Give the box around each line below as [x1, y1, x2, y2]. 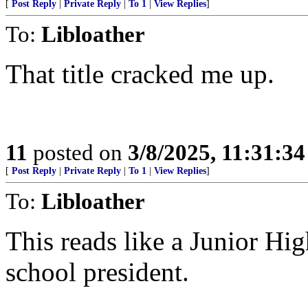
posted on [27, 140, 128, 165]
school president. [5, 257, 189, 287]
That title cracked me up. [5, 59, 274, 89]
